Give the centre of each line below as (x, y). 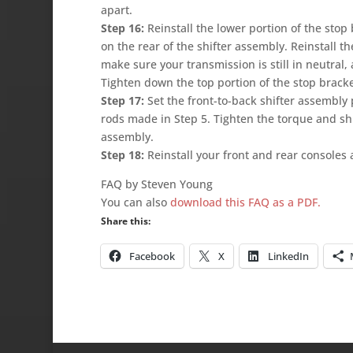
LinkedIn (288, 256)
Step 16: (122, 28)
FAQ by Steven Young (156, 184)
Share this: (125, 221)
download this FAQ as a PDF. (245, 202)
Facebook (152, 256)
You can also (135, 202)
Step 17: (122, 100)
